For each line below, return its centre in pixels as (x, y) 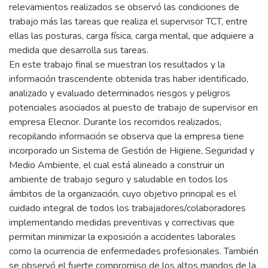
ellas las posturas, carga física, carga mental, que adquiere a (131, 36)
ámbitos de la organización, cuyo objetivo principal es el (123, 194)
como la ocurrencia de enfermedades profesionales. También (134, 251)
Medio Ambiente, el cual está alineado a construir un (117, 165)
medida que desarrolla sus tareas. (79, 50)
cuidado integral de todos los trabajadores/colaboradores (127, 208)
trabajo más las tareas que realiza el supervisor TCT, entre (128, 22)
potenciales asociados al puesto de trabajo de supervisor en (133, 108)
